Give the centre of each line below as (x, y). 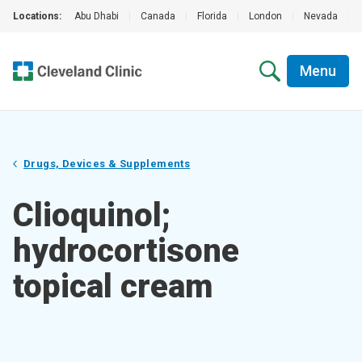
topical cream (113, 286)
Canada (158, 16)
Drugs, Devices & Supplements (107, 164)
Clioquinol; (92, 215)
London (265, 16)
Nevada (321, 16)
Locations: (37, 16)
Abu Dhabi (97, 16)
